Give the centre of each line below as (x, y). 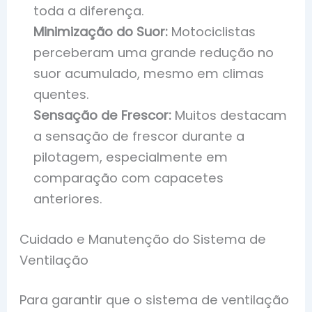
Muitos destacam (229, 116)
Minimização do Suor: (101, 32)
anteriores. (68, 199)
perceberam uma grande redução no (154, 53)
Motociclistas (212, 32)
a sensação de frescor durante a (139, 136)
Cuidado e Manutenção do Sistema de (143, 239)
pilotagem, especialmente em (131, 157)
